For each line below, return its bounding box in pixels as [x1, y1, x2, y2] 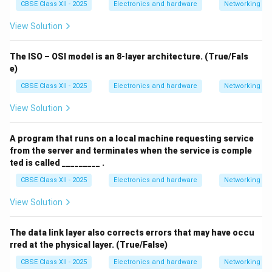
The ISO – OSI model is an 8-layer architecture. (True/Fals [10, 52, 248, 61]
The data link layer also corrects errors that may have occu [10, 228, 254, 237]
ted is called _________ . [10, 158, 104, 168]
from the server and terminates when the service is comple [10, 146, 252, 155]
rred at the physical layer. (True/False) [10, 240, 168, 250]
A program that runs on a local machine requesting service [10, 134, 254, 143]
